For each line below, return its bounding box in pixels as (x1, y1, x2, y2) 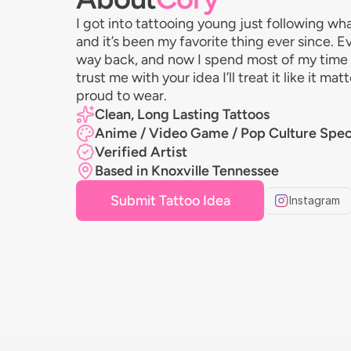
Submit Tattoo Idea (110, 192, 230, 209)
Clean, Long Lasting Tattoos (95, 105, 270, 123)
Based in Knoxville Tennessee (95, 161, 279, 179)
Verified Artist (95, 143, 187, 161)
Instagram (289, 194, 340, 207)
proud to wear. (76, 87, 167, 104)
